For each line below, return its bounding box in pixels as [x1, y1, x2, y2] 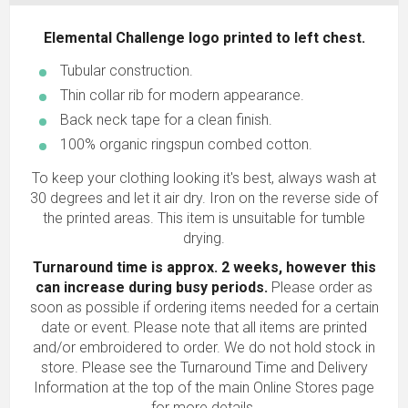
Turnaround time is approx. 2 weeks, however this [32, 259, 376, 277]
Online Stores [253, 379, 338, 397]
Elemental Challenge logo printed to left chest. [43, 29, 365, 47]
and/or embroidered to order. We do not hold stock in [33, 339, 375, 357]
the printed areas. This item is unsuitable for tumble [43, 209, 365, 228]
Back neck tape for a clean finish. [60, 111, 272, 129]
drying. [183, 229, 225, 248]
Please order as [271, 279, 372, 297]
